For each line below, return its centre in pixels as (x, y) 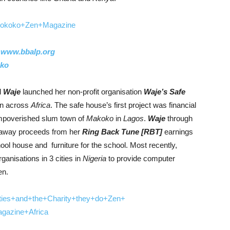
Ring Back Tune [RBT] (122, 132)
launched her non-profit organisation (83, 92)
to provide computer (141, 158)
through (180, 118)
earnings (179, 132)
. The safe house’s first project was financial (123, 105)
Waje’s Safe (165, 92)
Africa (41, 105)
